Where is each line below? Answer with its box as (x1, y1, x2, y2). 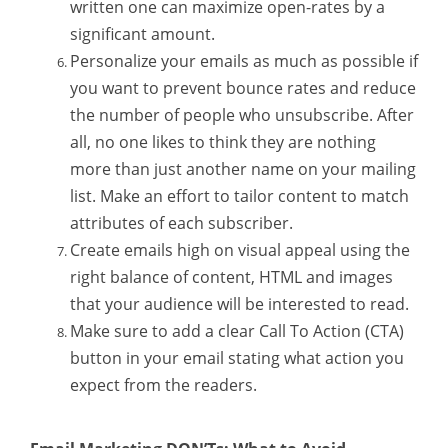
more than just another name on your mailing (70, 157, 416, 180)
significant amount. (70, 22, 215, 45)
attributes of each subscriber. (70, 211, 293, 234)
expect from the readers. (70, 373, 257, 396)
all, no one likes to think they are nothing (70, 130, 376, 153)
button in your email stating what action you (70, 346, 404, 369)
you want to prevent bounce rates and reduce (70, 76, 416, 99)
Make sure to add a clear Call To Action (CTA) (70, 319, 404, 342)
